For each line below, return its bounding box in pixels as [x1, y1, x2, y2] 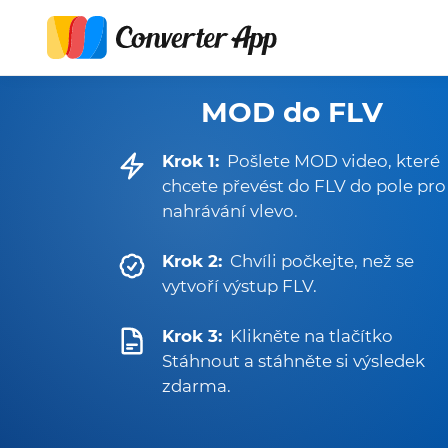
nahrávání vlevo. [162, 201, 298, 221]
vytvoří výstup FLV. [162, 276, 317, 296]
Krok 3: [162, 326, 222, 346]
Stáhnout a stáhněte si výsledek [162, 351, 425, 371]
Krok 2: [162, 251, 222, 271]
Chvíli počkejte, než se [230, 251, 414, 271]
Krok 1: [162, 151, 219, 171]
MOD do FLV [201, 95, 383, 129]
